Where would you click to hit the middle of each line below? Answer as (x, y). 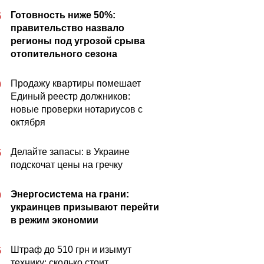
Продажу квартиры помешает (76, 83)
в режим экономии (55, 220)
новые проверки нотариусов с (77, 109)
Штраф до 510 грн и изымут (71, 250)
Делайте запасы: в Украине (70, 152)
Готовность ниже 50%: (63, 15)
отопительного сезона (64, 54)
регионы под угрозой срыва (78, 41)
